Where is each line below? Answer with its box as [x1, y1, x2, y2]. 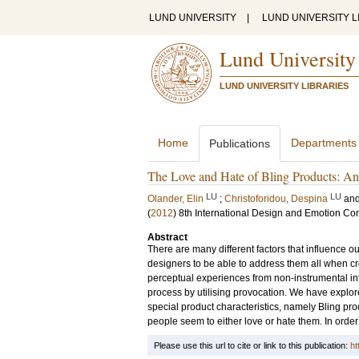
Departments [291, 136, 357, 149]
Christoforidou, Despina [224, 193, 328, 204]
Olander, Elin [147, 193, 204, 204]
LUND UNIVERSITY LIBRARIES [220, 81, 349, 91]
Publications [209, 137, 270, 150]
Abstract [147, 232, 188, 243]
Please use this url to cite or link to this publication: [154, 341, 350, 350]
